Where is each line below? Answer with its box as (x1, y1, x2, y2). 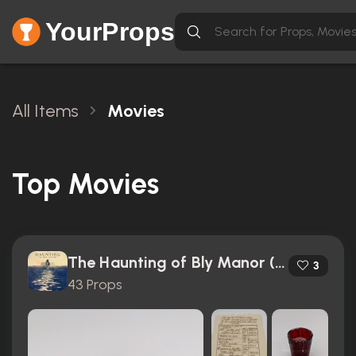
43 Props (68, 276, 122, 293)
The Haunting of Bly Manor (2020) (274, 253, 285, 272)
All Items (12, 100, 79, 122)
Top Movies (12, 167, 159, 201)
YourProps (45, 17, 175, 46)
